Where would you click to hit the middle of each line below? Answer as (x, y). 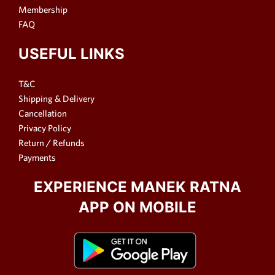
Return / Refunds (52, 142)
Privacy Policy (45, 128)
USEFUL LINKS (72, 53)
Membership (43, 9)
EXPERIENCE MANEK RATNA (137, 187)
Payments (37, 157)
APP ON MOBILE (137, 207)
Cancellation (43, 113)
